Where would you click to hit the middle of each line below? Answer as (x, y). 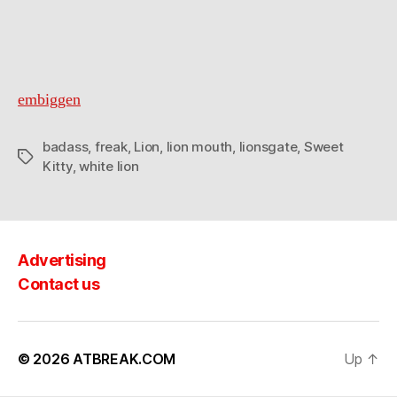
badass (66, 146)
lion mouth (199, 146)
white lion (109, 166)
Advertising (62, 260)
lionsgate (268, 146)
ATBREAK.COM (125, 358)
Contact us (59, 284)
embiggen (49, 99)
